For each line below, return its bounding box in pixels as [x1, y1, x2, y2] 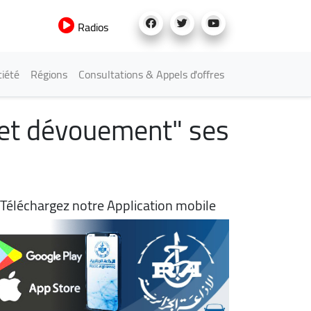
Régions [31, 64, 67, 85]
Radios [75, 17, 108, 37]
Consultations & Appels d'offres [78, 64, 224, 85]
